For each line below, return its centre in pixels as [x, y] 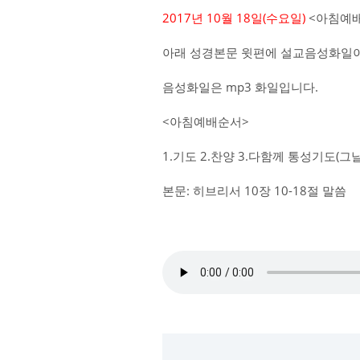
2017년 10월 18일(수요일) [234, 18]
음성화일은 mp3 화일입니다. [240, 87]
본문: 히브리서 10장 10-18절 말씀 [254, 190]
